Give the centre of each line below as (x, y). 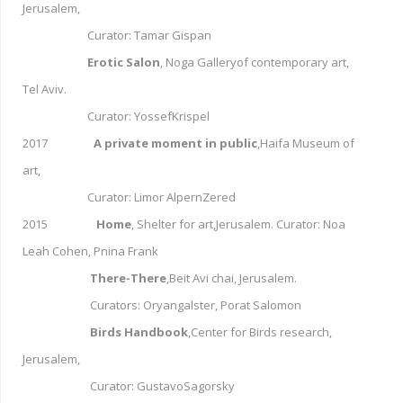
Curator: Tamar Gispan (117, 35)
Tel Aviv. (45, 89)
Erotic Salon (91, 62)
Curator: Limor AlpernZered (129, 197)
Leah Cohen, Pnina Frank (90, 251)
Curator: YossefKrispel (116, 116)
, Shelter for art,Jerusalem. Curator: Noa (238, 224)
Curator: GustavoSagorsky (129, 385)
